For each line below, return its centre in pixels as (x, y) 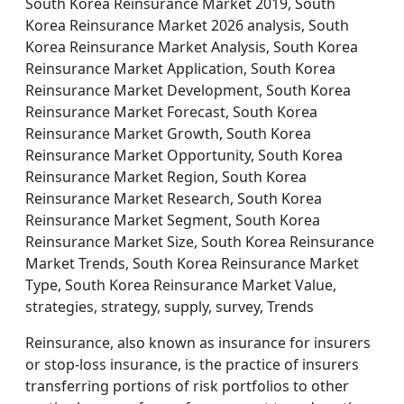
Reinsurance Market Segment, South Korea (173, 220)
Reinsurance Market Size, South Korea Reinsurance (200, 242)
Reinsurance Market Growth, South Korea (168, 133)
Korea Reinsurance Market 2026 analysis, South (187, 25)
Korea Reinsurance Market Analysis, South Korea (192, 47)
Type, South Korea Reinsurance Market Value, (181, 285)
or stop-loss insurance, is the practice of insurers (192, 364)
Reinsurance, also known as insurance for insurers (198, 343)
